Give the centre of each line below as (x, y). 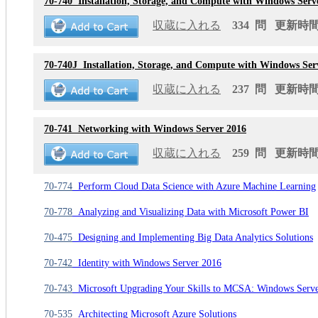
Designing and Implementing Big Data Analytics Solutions (193, 238)
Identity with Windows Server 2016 (147, 263)
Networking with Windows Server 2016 (159, 129)
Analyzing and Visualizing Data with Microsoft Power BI (191, 212)
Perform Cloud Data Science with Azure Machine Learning (194, 187)
